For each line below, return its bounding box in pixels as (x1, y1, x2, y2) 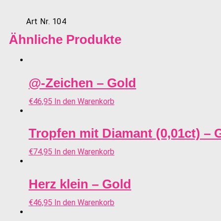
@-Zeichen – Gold (29, 75, 136, 90)
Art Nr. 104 (26, 17, 67, 27)
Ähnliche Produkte (9, 32, 121, 47)
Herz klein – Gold (29, 176, 131, 191)
